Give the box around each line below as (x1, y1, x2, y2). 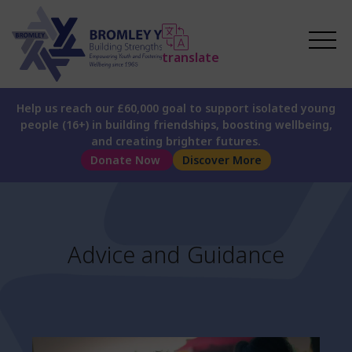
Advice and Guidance (68, 239, 284, 269)
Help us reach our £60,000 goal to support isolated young (16, 101, 335, 115)
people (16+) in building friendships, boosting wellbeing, (20, 117, 332, 132)
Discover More (182, 152, 262, 167)
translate (161, 48, 219, 66)
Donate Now (90, 152, 163, 167)
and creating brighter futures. (91, 134, 261, 148)
